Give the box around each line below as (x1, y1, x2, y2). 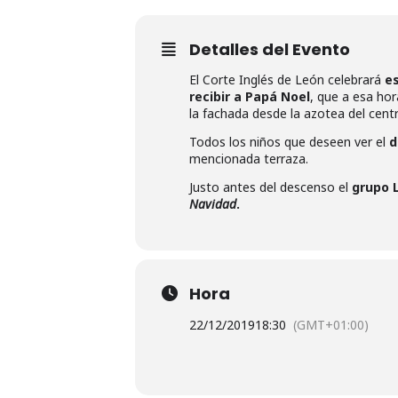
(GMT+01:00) (293, 316, 369, 333)
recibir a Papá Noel (189, 88, 310, 105)
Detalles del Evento (189, 38, 350, 60)
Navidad (189, 195, 236, 212)
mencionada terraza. (189, 150, 308, 167)
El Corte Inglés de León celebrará (189, 71, 385, 88)
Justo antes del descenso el (189, 179, 352, 195)
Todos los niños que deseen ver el (189, 133, 389, 150)
